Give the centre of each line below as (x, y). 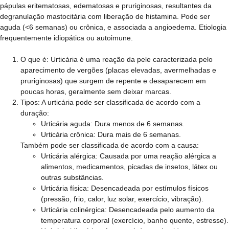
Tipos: (30, 102)
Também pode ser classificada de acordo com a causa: (110, 145)
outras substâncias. (72, 177)
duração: (35, 113)
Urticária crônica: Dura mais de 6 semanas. (111, 134)
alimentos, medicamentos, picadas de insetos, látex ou (129, 167)
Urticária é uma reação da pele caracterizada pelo (131, 59)
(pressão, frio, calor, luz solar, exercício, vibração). (122, 199)
